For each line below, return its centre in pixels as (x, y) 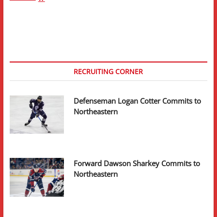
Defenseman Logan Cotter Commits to (138, 101)
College (44, 31)
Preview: (46, 5)
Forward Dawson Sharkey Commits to (137, 163)
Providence (48, 23)
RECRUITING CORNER (108, 71)
